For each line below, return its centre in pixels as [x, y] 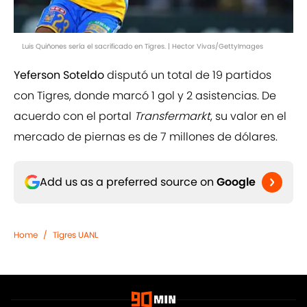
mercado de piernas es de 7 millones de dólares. [146, 137]
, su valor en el [248, 116]
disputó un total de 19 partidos [188, 75]
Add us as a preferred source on [128, 182]
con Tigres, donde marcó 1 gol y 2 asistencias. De [145, 96]
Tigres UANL [75, 235]
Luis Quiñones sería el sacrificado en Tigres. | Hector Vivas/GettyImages [143, 47]
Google [236, 182]
